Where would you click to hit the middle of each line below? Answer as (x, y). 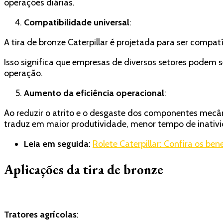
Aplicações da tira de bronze (84, 169)
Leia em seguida (56, 144)
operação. (23, 73)
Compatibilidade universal (77, 23)
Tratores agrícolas (40, 215)
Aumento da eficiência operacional (94, 93)
